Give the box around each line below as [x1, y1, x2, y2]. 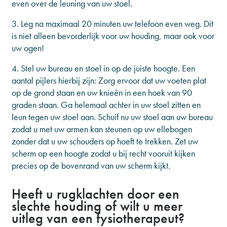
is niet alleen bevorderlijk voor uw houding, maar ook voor [12, 30, 214, 42]
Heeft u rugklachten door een [12, 185, 179, 203]
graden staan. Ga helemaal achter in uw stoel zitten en [12, 99, 201, 110]
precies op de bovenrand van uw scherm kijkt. [12, 160, 170, 171]
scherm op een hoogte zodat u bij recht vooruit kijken [12, 147, 195, 159]
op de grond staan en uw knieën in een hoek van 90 [12, 87, 192, 98]
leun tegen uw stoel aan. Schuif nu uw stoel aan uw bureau [12, 111, 213, 123]
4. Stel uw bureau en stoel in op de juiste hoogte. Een [12, 62, 195, 74]
